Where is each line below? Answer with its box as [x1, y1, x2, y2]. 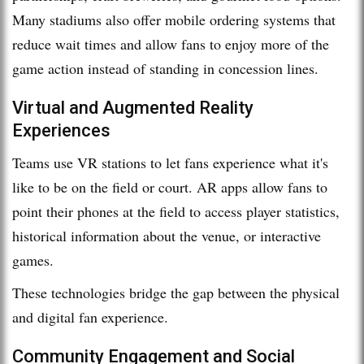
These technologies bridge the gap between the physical [12, 282, 340, 302]
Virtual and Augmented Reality [12, 97, 253, 118]
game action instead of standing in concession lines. [12, 58, 318, 78]
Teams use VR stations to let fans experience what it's [12, 152, 328, 172]
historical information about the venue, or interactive [12, 225, 321, 245]
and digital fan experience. [12, 306, 168, 327]
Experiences [12, 119, 110, 141]
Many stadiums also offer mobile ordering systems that [12, 9, 336, 29]
